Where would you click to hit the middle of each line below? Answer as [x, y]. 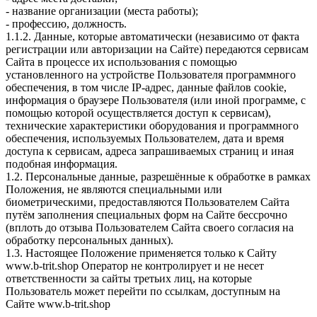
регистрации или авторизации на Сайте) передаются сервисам [157, 49]
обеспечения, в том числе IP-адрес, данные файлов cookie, [146, 87]
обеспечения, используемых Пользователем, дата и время [145, 138]
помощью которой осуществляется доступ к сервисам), [138, 113]
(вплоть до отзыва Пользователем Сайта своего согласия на [150, 227]
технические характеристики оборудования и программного [152, 125]
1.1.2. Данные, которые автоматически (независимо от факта [152, 36]
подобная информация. [62, 163]
